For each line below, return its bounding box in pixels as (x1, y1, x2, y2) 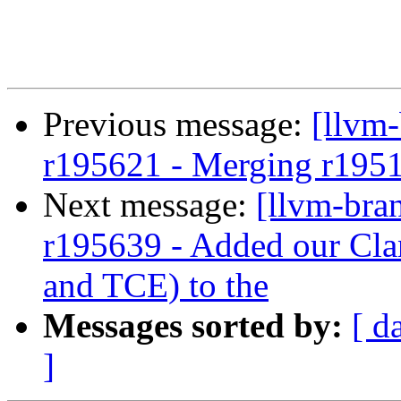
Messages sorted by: (43, 306, 343, 346)
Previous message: (43, 105, 311, 144)
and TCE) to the (43, 266, 269, 305)
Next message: (43, 185, 256, 225)
